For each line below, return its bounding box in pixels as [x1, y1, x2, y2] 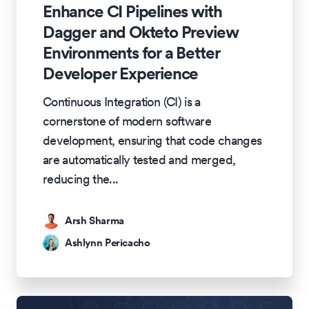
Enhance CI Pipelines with [43, 1, 222, 23]
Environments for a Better [43, 43, 220, 64]
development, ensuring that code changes [43, 132, 262, 149]
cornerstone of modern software [43, 113, 212, 130]
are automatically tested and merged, [43, 152, 236, 168]
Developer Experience [43, 63, 199, 85]
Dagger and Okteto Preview [43, 22, 239, 43]
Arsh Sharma [65, 213, 124, 227]
